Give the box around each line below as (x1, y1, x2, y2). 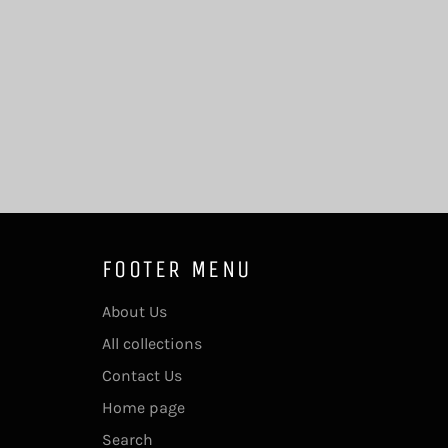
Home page (102, 397, 185, 417)
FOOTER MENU (102, 254, 252, 283)
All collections (102, 333, 202, 353)
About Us (102, 301, 167, 321)
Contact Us (102, 365, 182, 385)
